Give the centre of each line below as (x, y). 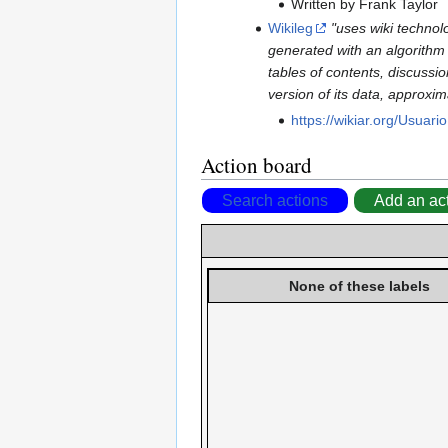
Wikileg (291, 27)
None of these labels (359, 285)
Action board (256, 164)
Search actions (275, 200)
